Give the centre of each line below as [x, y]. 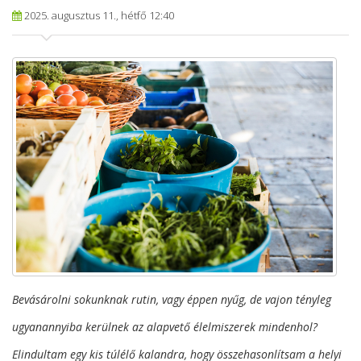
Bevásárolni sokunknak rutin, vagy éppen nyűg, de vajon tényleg [172, 300]
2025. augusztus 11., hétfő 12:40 [98, 16]
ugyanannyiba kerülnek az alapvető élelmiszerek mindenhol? [165, 327]
